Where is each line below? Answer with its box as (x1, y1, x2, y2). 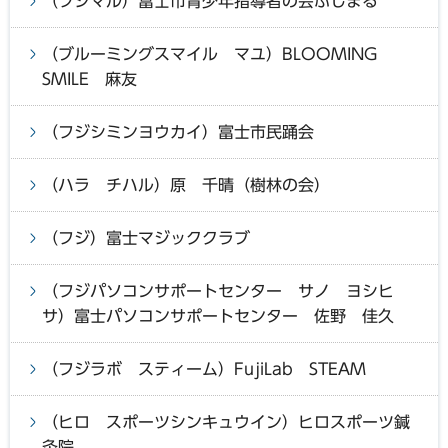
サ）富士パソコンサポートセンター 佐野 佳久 (42, 307, 394, 324)
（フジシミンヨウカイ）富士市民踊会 (42, 123, 314, 140)
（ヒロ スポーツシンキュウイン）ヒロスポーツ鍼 (42, 413, 410, 430)
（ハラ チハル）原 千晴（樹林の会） (42, 176, 330, 193)
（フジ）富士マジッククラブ (42, 229, 250, 246)
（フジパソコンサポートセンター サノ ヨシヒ (42, 282, 394, 299)
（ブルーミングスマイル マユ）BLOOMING (42, 45, 393, 62)
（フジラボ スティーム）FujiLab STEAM (42, 360, 366, 377)
